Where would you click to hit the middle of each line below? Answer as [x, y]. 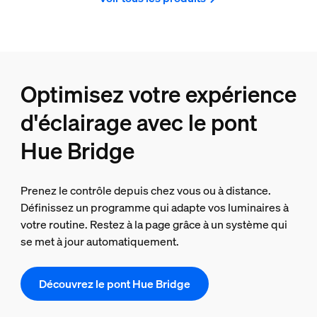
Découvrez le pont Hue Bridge [114, 283]
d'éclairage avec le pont [139, 122]
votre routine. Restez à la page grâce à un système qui [154, 224]
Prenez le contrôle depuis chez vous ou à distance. [145, 190]
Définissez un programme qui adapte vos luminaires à [154, 207]
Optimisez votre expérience [158, 94]
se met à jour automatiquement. [99, 241]
